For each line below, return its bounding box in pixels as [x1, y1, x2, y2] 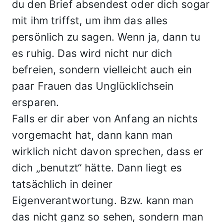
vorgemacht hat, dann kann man [12, 129, 173, 141]
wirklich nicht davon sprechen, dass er [12, 145, 204, 158]
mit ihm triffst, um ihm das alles [12, 14, 168, 27]
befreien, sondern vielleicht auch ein [12, 63, 192, 76]
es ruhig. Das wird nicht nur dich [12, 47, 172, 59]
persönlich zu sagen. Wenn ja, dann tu [12, 31, 201, 43]
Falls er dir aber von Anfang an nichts [12, 112, 198, 125]
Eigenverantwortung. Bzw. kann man [12, 194, 194, 207]
